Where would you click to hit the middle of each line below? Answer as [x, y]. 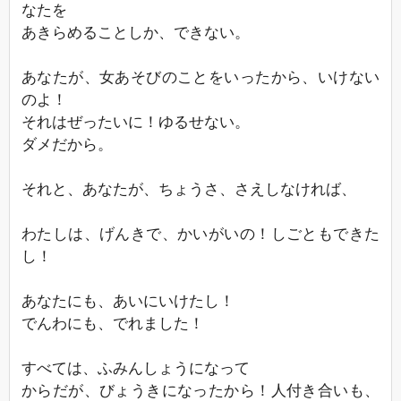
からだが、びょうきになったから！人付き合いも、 [200, 390]
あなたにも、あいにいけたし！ [128, 301]
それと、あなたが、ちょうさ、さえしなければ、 [189, 189]
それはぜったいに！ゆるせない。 [136, 122]
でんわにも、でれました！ [113, 323]
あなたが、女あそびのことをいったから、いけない [200, 77]
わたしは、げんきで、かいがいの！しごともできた [200, 234]
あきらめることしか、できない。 [136, 32]
